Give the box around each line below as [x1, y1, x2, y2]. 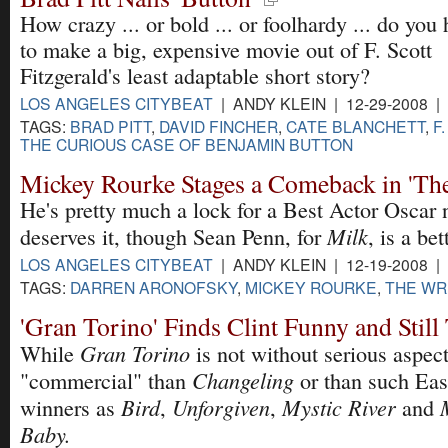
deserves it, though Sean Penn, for [20, 222, 327, 252]
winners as [20, 393, 121, 423]
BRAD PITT [70, 114, 151, 137]
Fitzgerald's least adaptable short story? [20, 60, 370, 90]
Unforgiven [172, 392, 270, 423]
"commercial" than [20, 366, 192, 396]
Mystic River [282, 392, 396, 423]
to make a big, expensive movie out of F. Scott [20, 34, 432, 64]
